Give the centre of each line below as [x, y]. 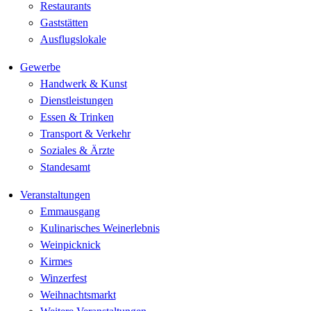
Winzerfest [63, 278]
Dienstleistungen [76, 100]
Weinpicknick [70, 245]
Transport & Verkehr [85, 134]
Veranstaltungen [55, 195]
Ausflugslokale [73, 39]
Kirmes [56, 261]
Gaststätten [64, 23]
